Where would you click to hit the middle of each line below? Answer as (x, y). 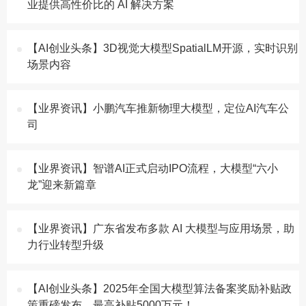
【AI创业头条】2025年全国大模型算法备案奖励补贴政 (159, 289)
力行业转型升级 (66, 245)
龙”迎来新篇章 (62, 185)
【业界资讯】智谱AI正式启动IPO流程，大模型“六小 (153, 168)
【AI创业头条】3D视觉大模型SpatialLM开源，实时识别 (163, 48)
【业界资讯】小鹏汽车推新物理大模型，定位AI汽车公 (158, 108)
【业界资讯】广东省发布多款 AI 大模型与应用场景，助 (161, 228)
